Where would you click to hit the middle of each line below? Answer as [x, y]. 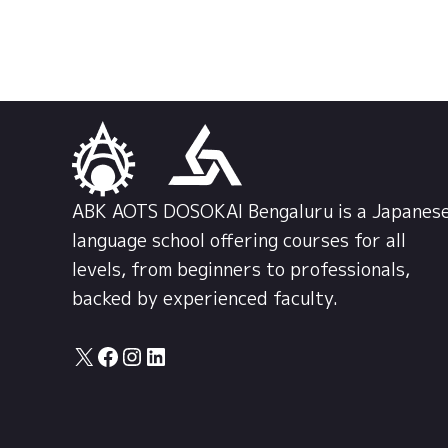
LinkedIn [192, 355]
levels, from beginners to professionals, [241, 270]
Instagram [176, 355]
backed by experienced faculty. [205, 299]
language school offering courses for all [239, 241]
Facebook [149, 355]
